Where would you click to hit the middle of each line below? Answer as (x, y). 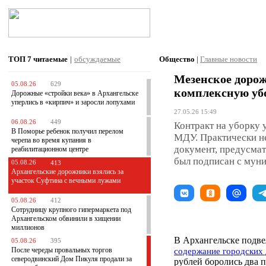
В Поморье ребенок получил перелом (67, 131)
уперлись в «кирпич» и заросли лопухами (73, 102)
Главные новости (229, 59)
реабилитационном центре (50, 149)
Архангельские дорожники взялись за (67, 172)
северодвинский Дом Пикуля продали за (72, 259)
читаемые (50, 59)
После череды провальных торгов (62, 250)
